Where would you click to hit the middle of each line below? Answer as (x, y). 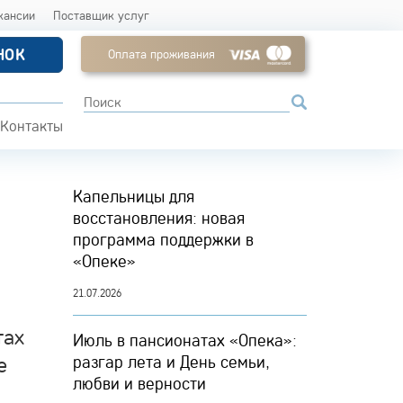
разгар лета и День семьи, (171, 362)
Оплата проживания (161, 54)
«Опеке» (104, 261)
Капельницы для (134, 196)
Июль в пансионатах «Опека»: (185, 340)
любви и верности (139, 383)
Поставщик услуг (102, 15)
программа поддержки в (163, 239)
